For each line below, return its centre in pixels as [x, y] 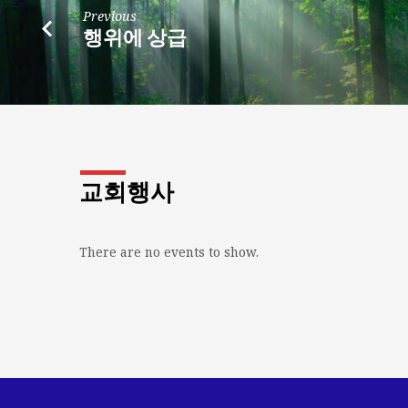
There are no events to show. [169, 251]
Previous [110, 15]
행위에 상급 [135, 37]
